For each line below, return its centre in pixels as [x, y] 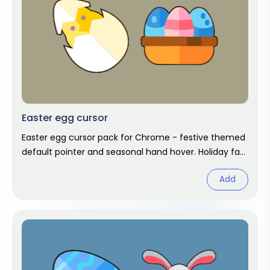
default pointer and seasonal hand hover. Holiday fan [133, 152]
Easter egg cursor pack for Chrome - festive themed [133, 137]
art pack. [40, 166]
